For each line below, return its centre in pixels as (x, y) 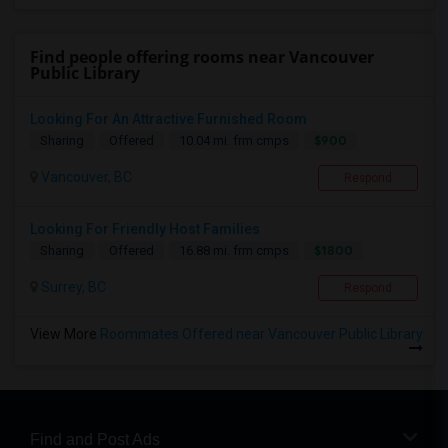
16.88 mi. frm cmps (234, 250)
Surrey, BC (72, 287)
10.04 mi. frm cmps (234, 140)
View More (65, 334)
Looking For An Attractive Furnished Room (168, 119)
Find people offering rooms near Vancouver (202, 57)
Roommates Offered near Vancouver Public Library (261, 334)
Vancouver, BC (85, 177)
